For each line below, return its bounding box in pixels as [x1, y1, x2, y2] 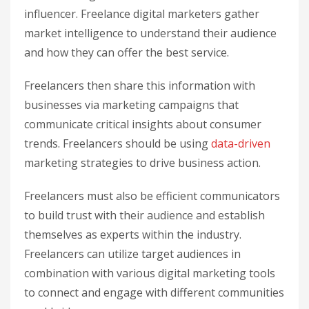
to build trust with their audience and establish [24, 207, 265, 223]
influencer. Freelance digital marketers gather [24, 6, 259, 21]
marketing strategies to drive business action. [24, 154, 261, 170]
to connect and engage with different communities [24, 284, 284, 300]
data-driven [211, 135, 270, 151]
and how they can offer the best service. [24, 44, 229, 60]
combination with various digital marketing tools [24, 265, 275, 281]
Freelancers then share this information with [24, 77, 255, 93]
